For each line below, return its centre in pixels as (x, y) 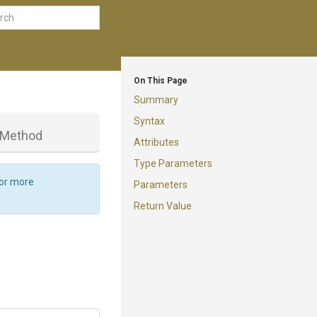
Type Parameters (173, 163)
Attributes (156, 142)
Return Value (163, 206)
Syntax (149, 121)
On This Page (161, 81)
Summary (156, 100)
